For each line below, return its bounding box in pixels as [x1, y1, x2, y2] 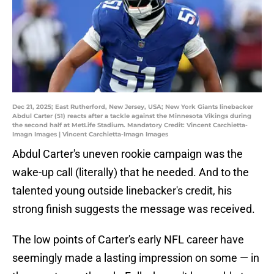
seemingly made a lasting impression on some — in [12, 251, 259, 265]
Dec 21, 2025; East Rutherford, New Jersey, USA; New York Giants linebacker [12, 103, 253, 111]
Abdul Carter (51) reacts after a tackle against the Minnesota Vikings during [12, 112, 251, 120]
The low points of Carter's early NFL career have [12, 233, 244, 246]
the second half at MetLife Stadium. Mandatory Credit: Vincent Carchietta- [12, 121, 248, 130]
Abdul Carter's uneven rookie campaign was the [12, 147, 243, 161]
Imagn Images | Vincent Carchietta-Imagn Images [12, 130, 168, 139]
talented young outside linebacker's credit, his [12, 184, 232, 198]
